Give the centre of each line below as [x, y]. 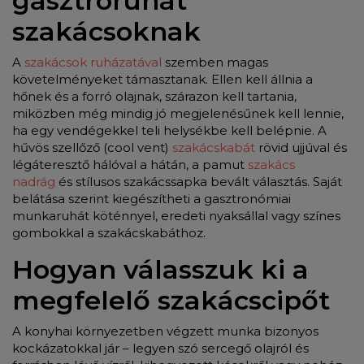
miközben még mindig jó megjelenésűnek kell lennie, [178, 113]
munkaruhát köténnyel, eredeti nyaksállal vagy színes [176, 215]
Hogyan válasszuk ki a [160, 269]
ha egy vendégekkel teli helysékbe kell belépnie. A [169, 130]
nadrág [34, 181]
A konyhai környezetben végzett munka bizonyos [165, 331]
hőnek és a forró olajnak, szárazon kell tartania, [154, 96]
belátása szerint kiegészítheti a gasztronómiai [152, 198]
